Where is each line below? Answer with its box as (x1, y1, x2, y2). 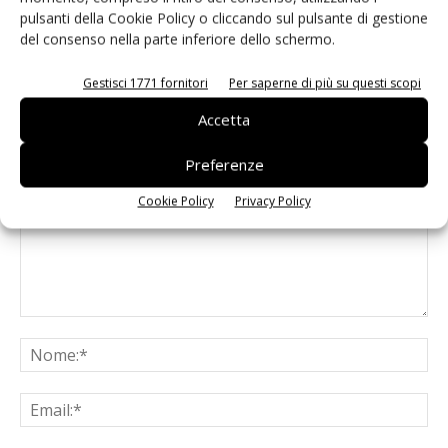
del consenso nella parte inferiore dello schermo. (20, 29, 335, 48)
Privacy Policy (234, 192, 311, 209)
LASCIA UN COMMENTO (20, 117, 129, 133)
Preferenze (184, 154, 264, 175)
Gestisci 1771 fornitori (83, 74, 208, 91)
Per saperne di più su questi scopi (229, 74, 421, 91)
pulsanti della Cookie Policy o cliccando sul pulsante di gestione (20, 8, 428, 27)
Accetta (198, 109, 250, 130)
